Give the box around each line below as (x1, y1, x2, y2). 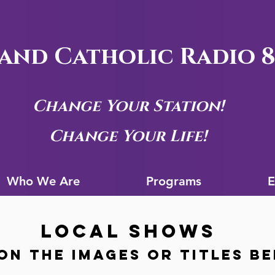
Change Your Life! (49, 126, 207, 147)
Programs (146, 174, 201, 188)
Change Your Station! (32, 96, 224, 117)
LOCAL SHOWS (41, 220, 216, 242)
